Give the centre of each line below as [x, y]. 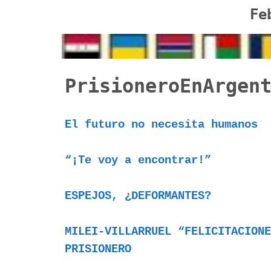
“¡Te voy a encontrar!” [138, 161]
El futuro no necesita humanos [161, 125]
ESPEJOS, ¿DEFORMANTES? [138, 196]
